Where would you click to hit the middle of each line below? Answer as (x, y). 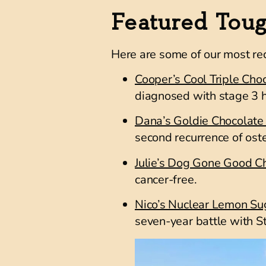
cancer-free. (166, 179)
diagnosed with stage (192, 96)
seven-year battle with (195, 221)
